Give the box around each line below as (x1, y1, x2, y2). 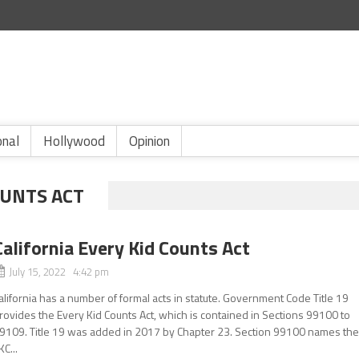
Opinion (129, 131, 170, 151)
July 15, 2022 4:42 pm (9, 264, 110, 280)
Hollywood (43, 131, 105, 151)
